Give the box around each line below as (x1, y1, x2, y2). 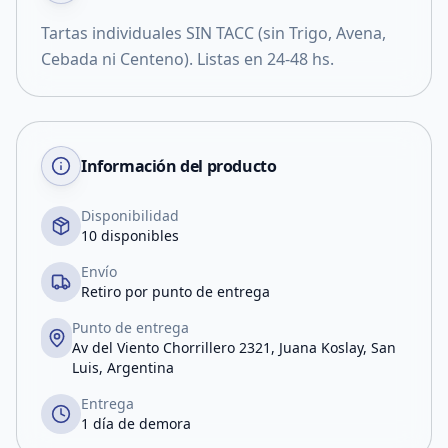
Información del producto (81, 155, 277, 177)
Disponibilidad (81, 206, 179, 225)
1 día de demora (81, 414, 191, 433)
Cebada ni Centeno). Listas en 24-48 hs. (41, 48, 334, 70)
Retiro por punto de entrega (81, 282, 270, 301)
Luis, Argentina (72, 358, 175, 377)
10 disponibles (81, 226, 179, 245)
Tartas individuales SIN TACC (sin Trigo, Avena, (41, 22, 386, 44)
